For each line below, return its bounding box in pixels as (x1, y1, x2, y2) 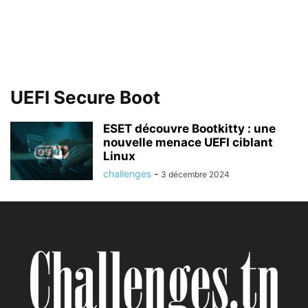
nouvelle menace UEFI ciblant (103, 135, 273, 149)
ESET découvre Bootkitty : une (103, 122, 276, 135)
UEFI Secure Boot (10, 87, 160, 108)
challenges (103, 168, 151, 179)
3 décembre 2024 (161, 169, 230, 179)
